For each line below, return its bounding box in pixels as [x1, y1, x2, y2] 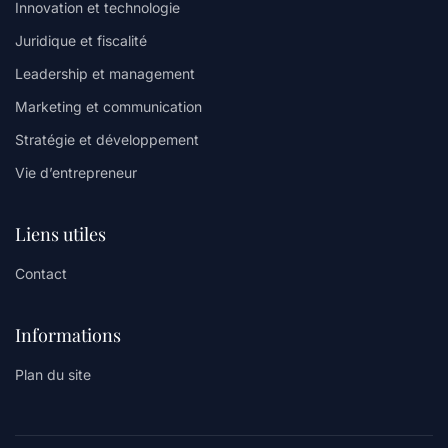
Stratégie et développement [15, 130, 199, 148]
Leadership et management [15, 64, 195, 82]
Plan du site [15, 365, 91, 383]
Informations [15, 322, 121, 347]
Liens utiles [15, 221, 106, 246]
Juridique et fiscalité [15, 31, 147, 49]
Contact [15, 264, 67, 282]
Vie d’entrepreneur [15, 163, 137, 181]
